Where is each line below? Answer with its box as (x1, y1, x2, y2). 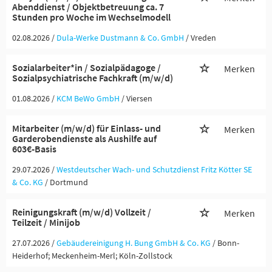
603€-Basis (12, 143, 56, 155)
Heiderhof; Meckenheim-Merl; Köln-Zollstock (12, 250, 172, 261)
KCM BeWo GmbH (56, 93, 120, 104)
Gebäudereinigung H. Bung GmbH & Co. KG (56, 237, 211, 248)
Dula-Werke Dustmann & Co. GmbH (56, 32, 184, 43)
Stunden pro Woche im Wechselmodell (12, 11, 171, 23)
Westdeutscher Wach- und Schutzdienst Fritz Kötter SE (56, 164, 252, 175)
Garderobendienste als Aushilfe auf (12, 132, 157, 144)
